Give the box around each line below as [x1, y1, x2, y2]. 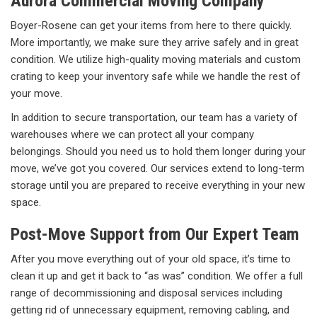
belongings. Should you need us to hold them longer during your [11, 145, 306, 158]
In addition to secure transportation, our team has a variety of [11, 111, 298, 125]
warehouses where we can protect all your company [11, 128, 254, 142]
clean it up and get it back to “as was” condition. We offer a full [11, 270, 303, 283]
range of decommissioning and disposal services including [11, 287, 282, 300]
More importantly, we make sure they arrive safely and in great [11, 36, 299, 50]
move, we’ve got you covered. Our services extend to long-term [11, 162, 304, 175]
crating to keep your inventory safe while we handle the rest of [11, 70, 301, 83]
